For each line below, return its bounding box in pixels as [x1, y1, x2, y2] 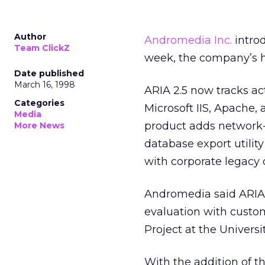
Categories [14, 98, 64, 108]
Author [14, 31, 46, 42]
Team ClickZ [14, 43, 70, 53]
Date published [14, 68, 84, 79]
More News [14, 120, 64, 131]
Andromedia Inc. [144, 34, 232, 47]
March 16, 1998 [14, 79, 75, 90]
